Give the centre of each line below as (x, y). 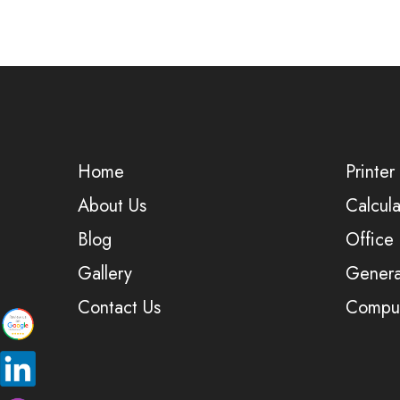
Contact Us (119, 308)
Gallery (105, 274)
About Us (112, 206)
